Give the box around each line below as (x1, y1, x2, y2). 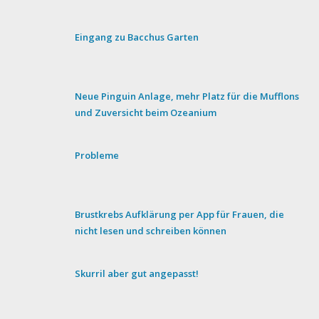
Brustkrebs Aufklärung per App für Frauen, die (75, 207, 285, 221)
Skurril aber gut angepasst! (75, 266, 199, 280)
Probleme (75, 148, 120, 162)
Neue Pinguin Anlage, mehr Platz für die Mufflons (75, 89, 300, 103)
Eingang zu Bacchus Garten (75, 30, 202, 43)
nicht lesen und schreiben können (75, 224, 227, 237)
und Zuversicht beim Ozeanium (75, 105, 217, 119)
